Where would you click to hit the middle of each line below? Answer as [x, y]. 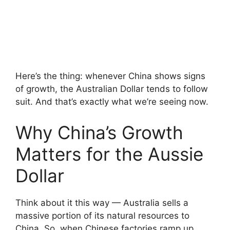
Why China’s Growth [99, 132]
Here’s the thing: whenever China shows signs [110, 76]
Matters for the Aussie [109, 154]
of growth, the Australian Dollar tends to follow [112, 89]
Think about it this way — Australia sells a [102, 203]
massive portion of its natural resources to [102, 215]
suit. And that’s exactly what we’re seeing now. [112, 102]
